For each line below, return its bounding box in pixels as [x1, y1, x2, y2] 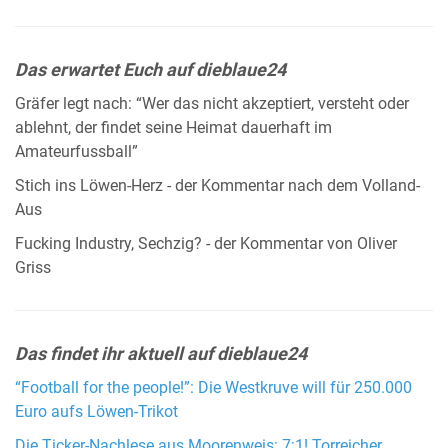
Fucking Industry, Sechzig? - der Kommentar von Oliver [15, 234, 397, 253]
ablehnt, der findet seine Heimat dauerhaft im [15, 118, 332, 137]
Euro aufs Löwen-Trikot [15, 402, 178, 421]
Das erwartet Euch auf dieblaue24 [15, 58, 286, 80]
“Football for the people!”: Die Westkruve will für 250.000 [15, 378, 412, 397]
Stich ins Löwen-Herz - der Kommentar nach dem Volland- [15, 176, 420, 195]
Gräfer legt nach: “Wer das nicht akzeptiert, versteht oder [15, 94, 409, 113]
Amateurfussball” [15, 142, 138, 161]
